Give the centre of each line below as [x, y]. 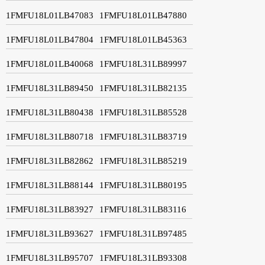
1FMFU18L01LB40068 [50, 64]
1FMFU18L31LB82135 [143, 88]
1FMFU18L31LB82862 [50, 161]
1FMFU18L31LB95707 [50, 258]
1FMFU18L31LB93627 [50, 233]
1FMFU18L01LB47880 [143, 15]
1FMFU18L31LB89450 [50, 88]
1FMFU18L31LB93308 [143, 258]
